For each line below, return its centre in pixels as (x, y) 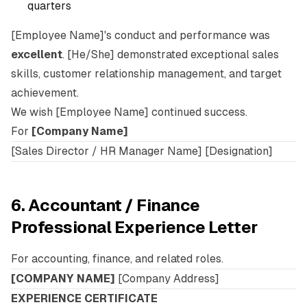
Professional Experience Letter (134, 227)
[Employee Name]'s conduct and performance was (140, 35)
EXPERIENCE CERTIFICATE (84, 298)
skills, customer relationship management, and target (146, 74)
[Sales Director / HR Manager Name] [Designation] (142, 151)
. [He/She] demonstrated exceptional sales (171, 54)
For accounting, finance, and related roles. (117, 259)
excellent (37, 54)
